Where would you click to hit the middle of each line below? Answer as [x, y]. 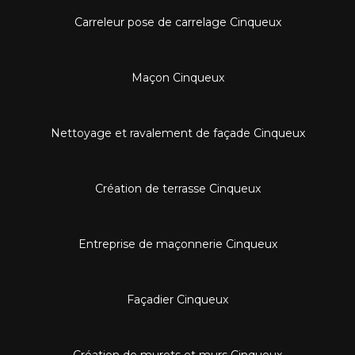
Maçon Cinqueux [177, 77]
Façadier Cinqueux [177, 299]
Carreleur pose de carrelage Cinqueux [177, 22]
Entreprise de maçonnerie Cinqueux [177, 244]
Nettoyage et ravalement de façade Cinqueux [177, 133]
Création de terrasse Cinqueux [177, 188]
